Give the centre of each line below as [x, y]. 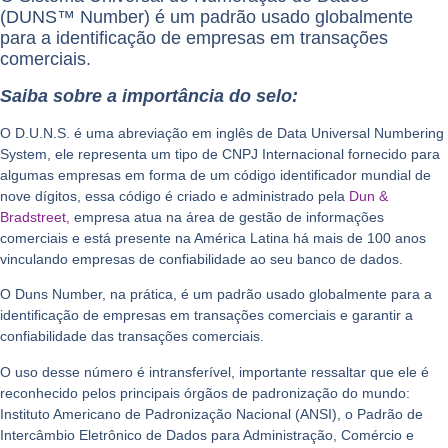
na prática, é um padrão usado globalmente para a [271, 294]
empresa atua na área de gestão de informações [229, 217]
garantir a [380, 315]
